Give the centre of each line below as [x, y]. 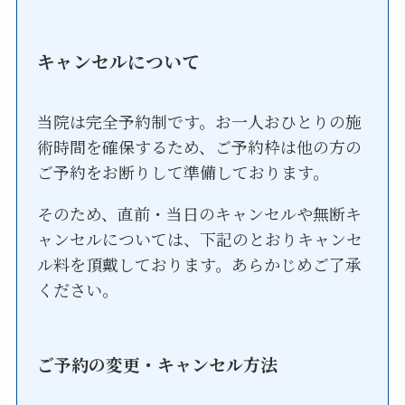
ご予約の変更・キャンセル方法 [158, 364]
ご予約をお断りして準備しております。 [184, 172]
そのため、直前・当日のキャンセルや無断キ [200, 213]
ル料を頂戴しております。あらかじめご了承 [200, 264]
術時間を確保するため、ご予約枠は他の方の [200, 147]
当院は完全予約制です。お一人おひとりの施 [200, 122]
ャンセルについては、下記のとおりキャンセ [200, 238]
